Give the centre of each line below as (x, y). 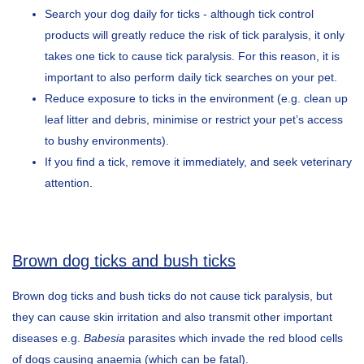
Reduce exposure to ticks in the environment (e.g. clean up (196, 98)
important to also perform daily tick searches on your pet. (191, 77)
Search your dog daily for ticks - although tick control (179, 13)
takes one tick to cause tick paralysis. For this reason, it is (192, 56)
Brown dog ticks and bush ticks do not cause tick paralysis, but (172, 295)
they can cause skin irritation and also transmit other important (172, 316)
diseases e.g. (48, 338)
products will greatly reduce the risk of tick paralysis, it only (195, 35)
